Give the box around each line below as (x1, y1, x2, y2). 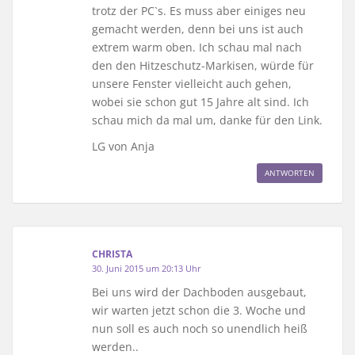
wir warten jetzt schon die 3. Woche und (92, 302, 306, 318)
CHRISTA (92, 246, 132, 261)
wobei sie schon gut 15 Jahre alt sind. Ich (92, 94, 309, 109)
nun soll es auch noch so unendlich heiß (92, 320, 307, 336)
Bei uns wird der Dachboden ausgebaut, (92, 284, 307, 300)
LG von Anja (92, 138, 155, 154)
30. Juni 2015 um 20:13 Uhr (92, 261, 201, 274)
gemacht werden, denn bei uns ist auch (92, 21, 303, 36)
